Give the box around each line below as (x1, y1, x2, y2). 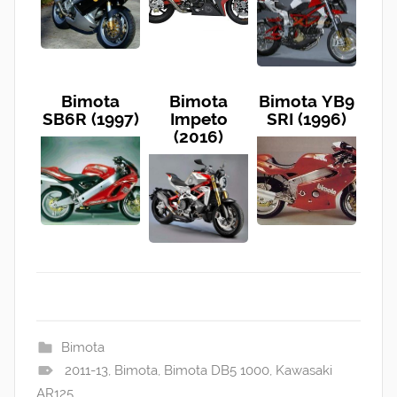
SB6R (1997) (42, 108, 139, 128)
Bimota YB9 (259, 90, 354, 111)
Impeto (169, 108, 228, 128)
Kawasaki (275, 362, 332, 379)
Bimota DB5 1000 (163, 362, 269, 379)
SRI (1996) (267, 108, 346, 128)
